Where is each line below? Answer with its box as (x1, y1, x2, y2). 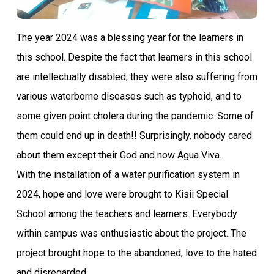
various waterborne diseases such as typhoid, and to (16, 90, 242, 102)
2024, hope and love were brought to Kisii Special (16, 188, 228, 200)
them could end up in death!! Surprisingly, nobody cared (16, 129, 252, 141)
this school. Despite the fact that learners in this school (16, 51, 252, 63)
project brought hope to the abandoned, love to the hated (16, 246, 257, 259)
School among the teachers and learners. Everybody (16, 207, 237, 220)
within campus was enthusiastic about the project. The (16, 227, 246, 239)
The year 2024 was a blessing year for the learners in (16, 31, 243, 43)
